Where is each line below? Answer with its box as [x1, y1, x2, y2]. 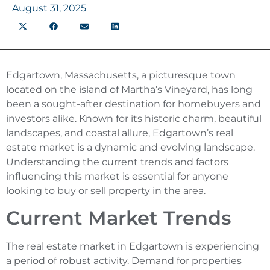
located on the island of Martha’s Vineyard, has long [6, 83, 253, 95]
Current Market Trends [6, 206, 231, 230]
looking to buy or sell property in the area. [6, 184, 206, 196]
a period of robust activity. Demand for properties [6, 254, 242, 266]
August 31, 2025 [12, 2, 86, 14]
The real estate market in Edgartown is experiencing [6, 240, 259, 252]
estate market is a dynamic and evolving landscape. [6, 141, 255, 153]
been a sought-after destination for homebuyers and [6, 98, 261, 110]
